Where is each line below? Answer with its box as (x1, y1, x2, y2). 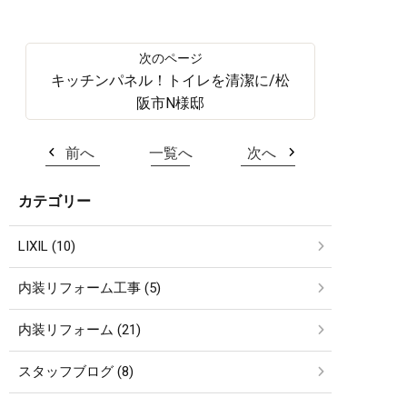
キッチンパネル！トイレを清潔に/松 (51, 71, 290, 89)
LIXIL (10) (18, 237, 75, 254)
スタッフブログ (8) (18, 362, 134, 380)
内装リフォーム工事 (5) (18, 279, 161, 296)
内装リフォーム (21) (18, 321, 141, 338)
